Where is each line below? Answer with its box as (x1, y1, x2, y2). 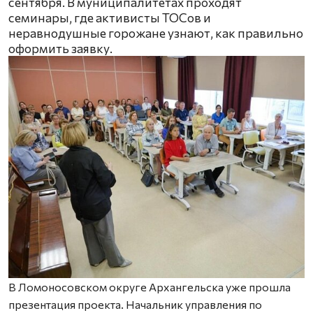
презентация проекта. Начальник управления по (8, 298, 262, 312)
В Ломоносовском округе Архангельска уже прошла (8, 280, 291, 294)
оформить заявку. (8, 41, 112, 57)
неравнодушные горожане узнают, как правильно (8, 25, 303, 41)
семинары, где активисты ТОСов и (8, 10, 211, 26)
